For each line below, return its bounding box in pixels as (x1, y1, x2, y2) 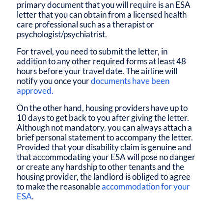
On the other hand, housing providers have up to (16, 102, 188, 113)
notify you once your (16, 75, 91, 86)
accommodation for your (101, 181, 190, 192)
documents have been (90, 75, 169, 86)
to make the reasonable (16, 181, 102, 192)
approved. (16, 85, 54, 96)
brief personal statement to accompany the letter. (16, 132, 193, 142)
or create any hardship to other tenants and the (16, 161, 184, 172)
